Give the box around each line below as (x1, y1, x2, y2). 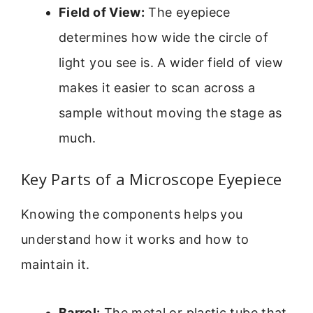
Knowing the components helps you (21, 207, 243, 222)
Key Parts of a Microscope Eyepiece (21, 168, 282, 190)
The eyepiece (145, 5, 231, 20)
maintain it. (21, 257, 90, 272)
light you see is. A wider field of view (59, 55, 284, 71)
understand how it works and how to (21, 232, 249, 247)
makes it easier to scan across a (59, 80, 256, 96)
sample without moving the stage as (59, 105, 282, 121)
